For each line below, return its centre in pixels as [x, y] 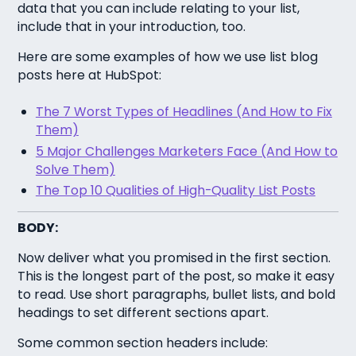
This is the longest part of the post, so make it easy [176, 276]
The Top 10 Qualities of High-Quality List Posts [175, 191]
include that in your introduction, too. [132, 27]
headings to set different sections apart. [143, 312]
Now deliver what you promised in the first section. [174, 257]
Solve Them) [75, 169]
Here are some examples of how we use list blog [168, 57]
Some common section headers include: [143, 342]
